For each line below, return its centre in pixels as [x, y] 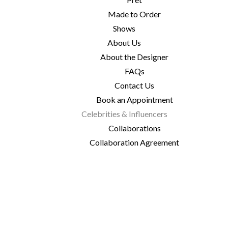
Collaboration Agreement [134, 142]
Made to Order [134, 14]
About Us [124, 42]
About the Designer [134, 57]
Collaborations [134, 128]
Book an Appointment [134, 99]
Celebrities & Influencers [124, 114]
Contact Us [134, 85]
